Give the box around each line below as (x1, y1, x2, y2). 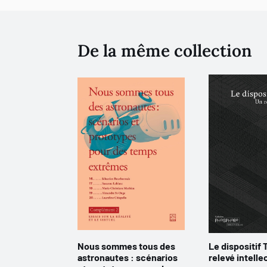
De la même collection (77, 40, 252, 61)
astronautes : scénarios (77, 252, 178, 263)
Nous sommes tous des (77, 240, 175, 252)
